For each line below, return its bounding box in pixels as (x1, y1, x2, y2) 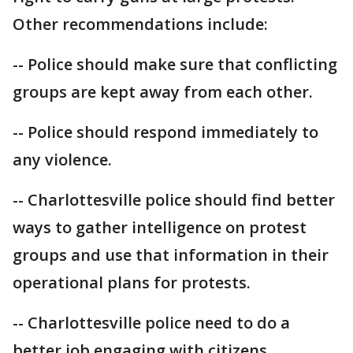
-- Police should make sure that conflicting (13, 54, 337, 75)
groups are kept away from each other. (13, 81, 313, 102)
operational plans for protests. (13, 272, 251, 293)
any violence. (13, 149, 112, 170)
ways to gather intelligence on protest (13, 217, 307, 238)
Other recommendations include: (13, 13, 268, 35)
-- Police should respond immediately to (13, 121, 318, 143)
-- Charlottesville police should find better (13, 189, 335, 210)
